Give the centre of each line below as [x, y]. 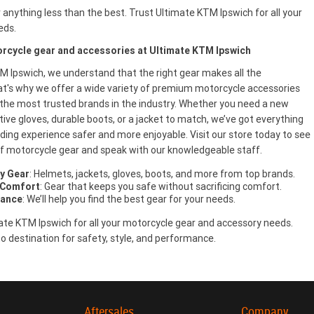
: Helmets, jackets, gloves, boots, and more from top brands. [162, 174]
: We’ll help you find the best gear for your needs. [129, 199]
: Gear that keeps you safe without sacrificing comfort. [161, 187]
